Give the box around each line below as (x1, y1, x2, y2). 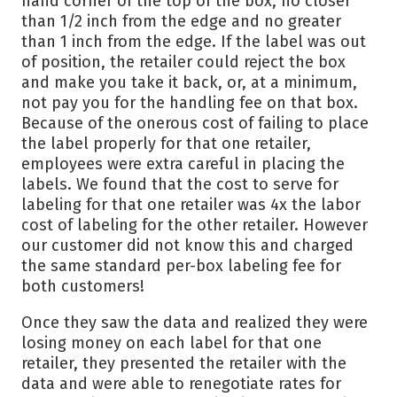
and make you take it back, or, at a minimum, (21, 73, 357, 92)
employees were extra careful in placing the (21, 154, 345, 174)
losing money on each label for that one (21, 333, 322, 353)
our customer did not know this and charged (21, 236, 354, 255)
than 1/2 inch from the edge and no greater (21, 12, 341, 31)
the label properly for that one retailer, (21, 134, 311, 153)
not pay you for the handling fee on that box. (21, 93, 358, 113)
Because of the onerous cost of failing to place (21, 113, 369, 133)
